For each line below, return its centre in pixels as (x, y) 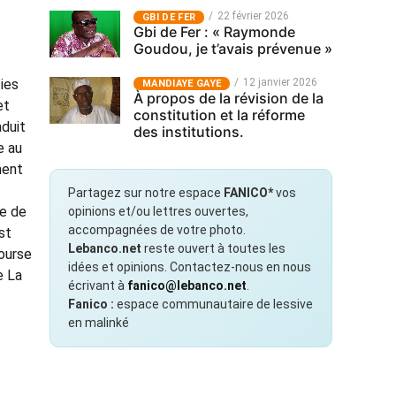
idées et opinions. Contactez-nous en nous (190, 267)
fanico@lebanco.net (187, 286)
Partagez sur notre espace (146, 193)
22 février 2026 (254, 16)
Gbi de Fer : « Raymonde (214, 32)
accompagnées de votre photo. (157, 230)
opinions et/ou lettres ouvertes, (158, 211)
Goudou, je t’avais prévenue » (233, 49)
